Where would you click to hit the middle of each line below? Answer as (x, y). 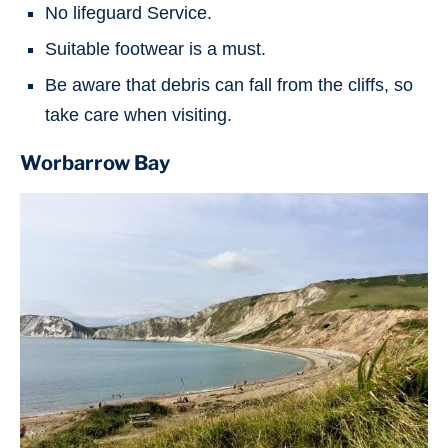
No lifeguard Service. (128, 12)
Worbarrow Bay (95, 162)
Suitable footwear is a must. (155, 48)
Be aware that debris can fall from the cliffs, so (229, 84)
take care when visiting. (138, 114)
